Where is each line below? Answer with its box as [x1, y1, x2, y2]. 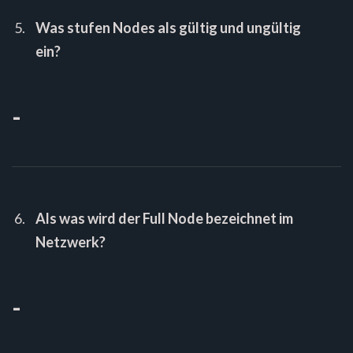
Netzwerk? [35, 232, 106, 251]
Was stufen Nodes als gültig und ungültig [35, 18, 301, 36]
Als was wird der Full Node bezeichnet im [35, 209, 293, 227]
